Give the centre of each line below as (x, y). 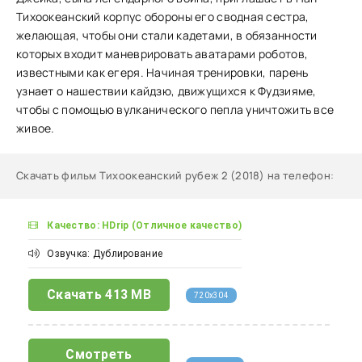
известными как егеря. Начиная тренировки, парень (162, 72)
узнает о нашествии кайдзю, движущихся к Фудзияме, (166, 91)
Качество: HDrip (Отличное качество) (143, 225)
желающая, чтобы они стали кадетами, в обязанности (167, 35)
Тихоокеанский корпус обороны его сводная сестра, (163, 17)
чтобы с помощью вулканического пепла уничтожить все (175, 109)
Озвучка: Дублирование (104, 254)
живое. (36, 128)
